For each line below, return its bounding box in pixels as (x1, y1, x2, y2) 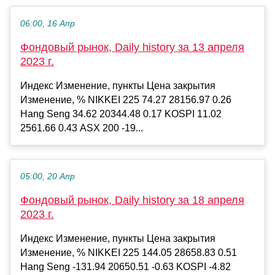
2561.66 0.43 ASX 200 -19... (20, 122, 143, 133)
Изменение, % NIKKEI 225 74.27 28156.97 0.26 (20, 94, 231, 105)
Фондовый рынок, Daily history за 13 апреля (20, 41, 244, 53)
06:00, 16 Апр (20, 18, 75, 28)
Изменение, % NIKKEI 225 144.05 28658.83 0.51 (20, 247, 237, 258)
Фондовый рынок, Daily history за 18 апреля (20, 193, 244, 206)
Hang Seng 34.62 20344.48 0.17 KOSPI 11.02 (20, 108, 222, 119)
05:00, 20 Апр (20, 171, 75, 181)
